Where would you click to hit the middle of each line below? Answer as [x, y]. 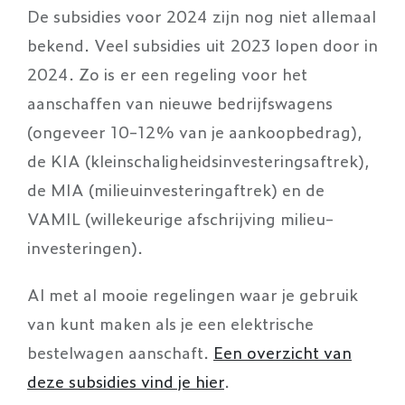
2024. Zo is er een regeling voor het [167, 73]
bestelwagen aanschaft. [120, 351]
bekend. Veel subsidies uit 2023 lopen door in [202, 44]
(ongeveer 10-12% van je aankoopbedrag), [195, 131]
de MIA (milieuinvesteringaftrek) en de [176, 188]
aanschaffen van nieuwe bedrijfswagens [180, 102]
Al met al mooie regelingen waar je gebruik [193, 293]
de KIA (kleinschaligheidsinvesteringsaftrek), [198, 160]
